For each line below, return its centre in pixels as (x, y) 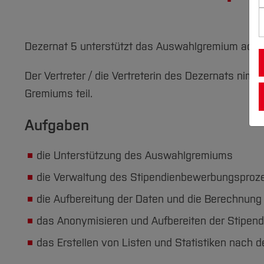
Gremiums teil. (59, 94)
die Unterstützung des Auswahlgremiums (135, 156)
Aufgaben (57, 125)
